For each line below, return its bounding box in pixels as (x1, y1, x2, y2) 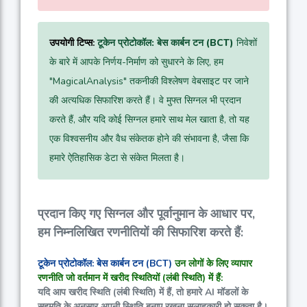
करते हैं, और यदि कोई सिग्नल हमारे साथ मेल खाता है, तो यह (49, 113, 249, 127)
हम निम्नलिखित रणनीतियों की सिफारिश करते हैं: (38, 224, 243, 241)
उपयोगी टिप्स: (49, 36, 95, 50)
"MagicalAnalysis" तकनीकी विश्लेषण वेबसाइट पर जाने (49, 75, 249, 88)
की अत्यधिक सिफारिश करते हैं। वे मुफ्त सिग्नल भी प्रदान (49, 94, 241, 108)
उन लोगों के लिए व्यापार (175, 257, 252, 271)
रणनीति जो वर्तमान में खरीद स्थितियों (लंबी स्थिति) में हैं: (38, 271, 223, 285)
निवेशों (234, 36, 257, 50)
